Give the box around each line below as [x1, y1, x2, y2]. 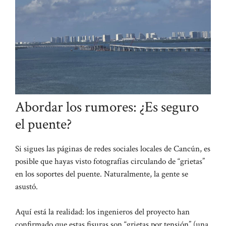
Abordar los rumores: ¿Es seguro [15, 97, 199, 117]
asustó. [15, 181, 38, 192]
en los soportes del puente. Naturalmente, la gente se [15, 168, 188, 180]
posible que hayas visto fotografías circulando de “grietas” [15, 155, 205, 167]
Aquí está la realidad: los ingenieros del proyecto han [15, 206, 190, 218]
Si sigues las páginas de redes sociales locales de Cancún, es [15, 143, 210, 154]
